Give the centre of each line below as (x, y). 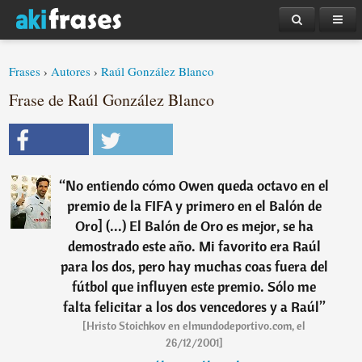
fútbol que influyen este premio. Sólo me (194, 286)
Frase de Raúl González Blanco (112, 100)
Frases (25, 71)
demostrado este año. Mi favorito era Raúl (194, 246)
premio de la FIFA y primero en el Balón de (194, 206)
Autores (71, 71)
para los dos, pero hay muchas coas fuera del (194, 266)
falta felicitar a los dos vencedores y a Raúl (191, 307)
